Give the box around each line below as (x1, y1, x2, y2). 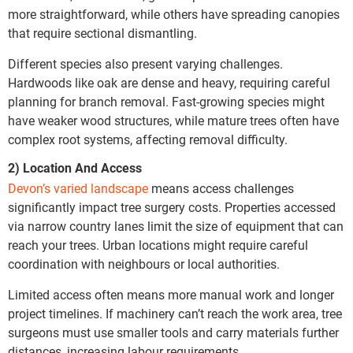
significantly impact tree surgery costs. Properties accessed (8, 200, 336, 216)
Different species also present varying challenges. (8, 56, 283, 72)
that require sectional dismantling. (8, 26, 197, 42)
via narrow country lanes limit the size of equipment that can (8, 219, 344, 235)
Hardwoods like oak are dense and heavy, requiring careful (8, 75, 330, 91)
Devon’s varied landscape (8, 181, 148, 197)
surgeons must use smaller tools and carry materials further (8, 325, 339, 340)
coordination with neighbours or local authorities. (8, 257, 280, 273)
